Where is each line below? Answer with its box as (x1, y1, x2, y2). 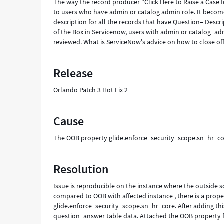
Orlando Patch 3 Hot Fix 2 (53, 85, 128, 94)
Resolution (53, 161, 109, 177)
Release (53, 65, 93, 81)
